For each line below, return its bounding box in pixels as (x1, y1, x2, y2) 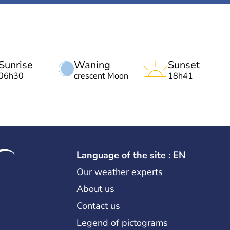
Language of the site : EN (76, 149, 185, 161)
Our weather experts (76, 166, 163, 178)
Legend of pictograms (76, 217, 168, 229)
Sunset (168, 58, 200, 72)
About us (76, 183, 114, 195)
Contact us (76, 200, 120, 212)
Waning (74, 58, 110, 72)
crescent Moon (74, 70, 128, 82)
